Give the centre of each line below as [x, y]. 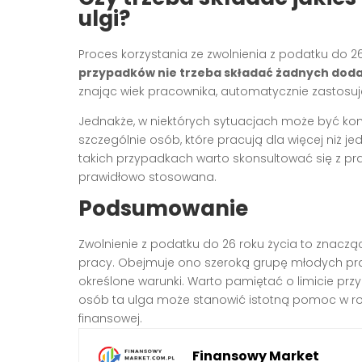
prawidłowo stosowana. [147, 177]
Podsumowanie [163, 209]
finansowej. [110, 319]
